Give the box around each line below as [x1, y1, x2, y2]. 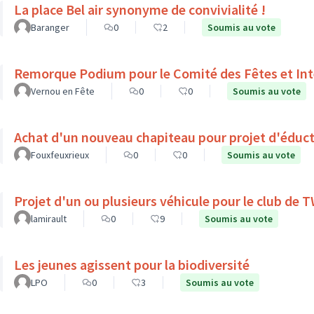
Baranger [31, 21, 69, 34]
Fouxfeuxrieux [31, 149, 89, 161]
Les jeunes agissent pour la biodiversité [14, 256, 250, 273]
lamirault [31, 212, 67, 225]
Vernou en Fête [31, 85, 95, 97]
